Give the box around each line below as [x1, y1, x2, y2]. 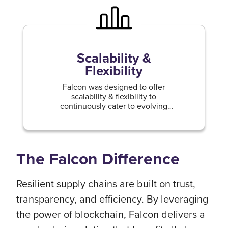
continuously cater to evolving [60, 100, 168, 111]
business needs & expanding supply [50, 110, 178, 121]
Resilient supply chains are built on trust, [16, 176, 195, 191]
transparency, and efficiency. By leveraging [16, 191, 208, 206]
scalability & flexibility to [71, 91, 157, 102]
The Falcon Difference [16, 147, 180, 171]
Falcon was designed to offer [63, 81, 165, 92]
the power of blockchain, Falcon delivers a [16, 207, 205, 221]
